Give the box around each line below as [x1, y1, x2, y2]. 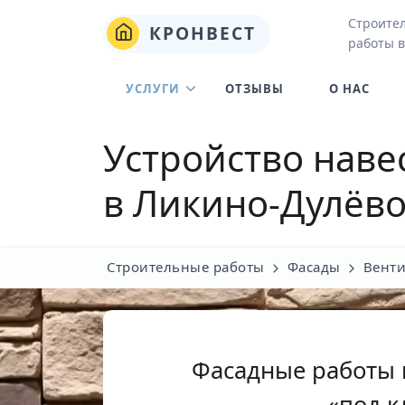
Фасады [287, 258, 341, 276]
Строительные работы [107, 258, 265, 276]
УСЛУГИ [126, 80, 180, 97]
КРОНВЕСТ [143, 20, 256, 45]
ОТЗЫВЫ [225, 80, 284, 97]
